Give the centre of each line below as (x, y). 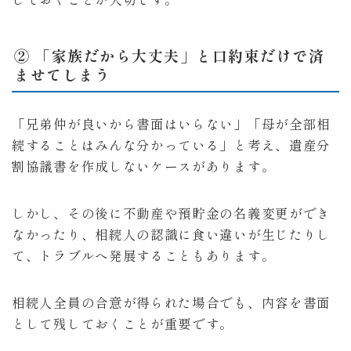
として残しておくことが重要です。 (123, 323)
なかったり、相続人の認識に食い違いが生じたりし (172, 234)
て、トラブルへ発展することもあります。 (144, 255)
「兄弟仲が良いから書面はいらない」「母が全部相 (172, 123)
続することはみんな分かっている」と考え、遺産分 (172, 145)
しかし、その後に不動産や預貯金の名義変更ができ (172, 213)
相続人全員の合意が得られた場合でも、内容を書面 (172, 302)
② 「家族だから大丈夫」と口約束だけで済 (169, 55)
